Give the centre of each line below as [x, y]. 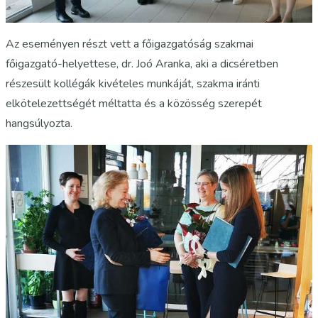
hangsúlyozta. [39, 123]
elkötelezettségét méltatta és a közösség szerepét [134, 103]
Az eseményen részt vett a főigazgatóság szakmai [130, 44]
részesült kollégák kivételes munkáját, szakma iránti [133, 83]
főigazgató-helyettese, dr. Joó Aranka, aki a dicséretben [142, 64]
